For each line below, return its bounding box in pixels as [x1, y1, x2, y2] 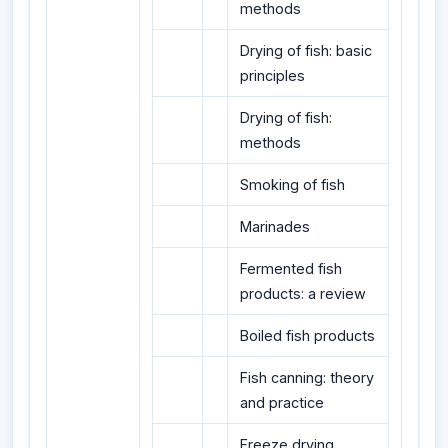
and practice [240, 393, 324, 411]
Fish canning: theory [240, 368, 374, 386]
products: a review [240, 284, 366, 302]
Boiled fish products [240, 326, 375, 344]
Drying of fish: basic [240, 41, 372, 59]
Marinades [240, 217, 310, 235]
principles [240, 66, 305, 84]
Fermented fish [240, 259, 342, 277]
